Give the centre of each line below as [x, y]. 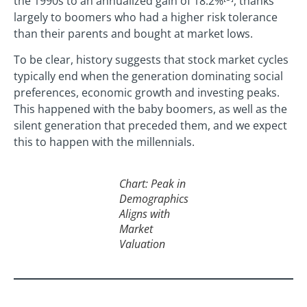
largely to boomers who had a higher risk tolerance [146, 17]
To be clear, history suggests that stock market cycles [151, 59]
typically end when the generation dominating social [148, 76]
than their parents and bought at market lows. [133, 33]
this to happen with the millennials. [104, 142]
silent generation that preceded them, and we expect [150, 125]
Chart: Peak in [152, 184]
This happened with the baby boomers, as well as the [150, 109]
